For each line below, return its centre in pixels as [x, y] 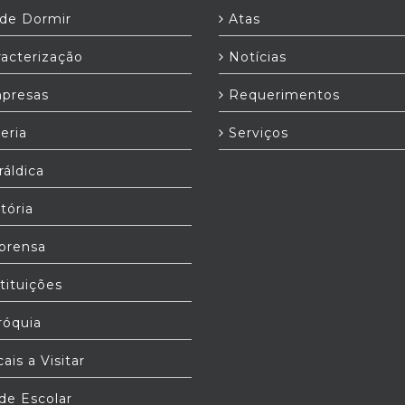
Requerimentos [282, 95]
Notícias [255, 57]
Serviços [256, 133]
